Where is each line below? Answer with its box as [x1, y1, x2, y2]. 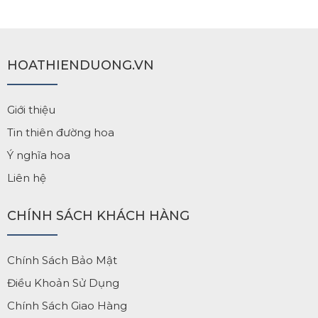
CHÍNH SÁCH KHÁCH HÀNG [7, 208, 190, 224]
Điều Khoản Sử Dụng [7, 276, 119, 290]
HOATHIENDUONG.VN [7, 57, 154, 73]
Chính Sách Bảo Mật [7, 253, 117, 267]
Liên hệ [7, 171, 46, 185]
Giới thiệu [7, 103, 55, 116]
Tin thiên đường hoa [7, 126, 114, 139]
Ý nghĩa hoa [7, 148, 70, 162]
